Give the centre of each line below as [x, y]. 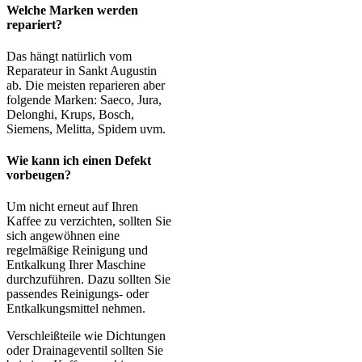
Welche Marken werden [72, 10]
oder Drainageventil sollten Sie [85, 351]
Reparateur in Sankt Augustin [82, 70]
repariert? [34, 24]
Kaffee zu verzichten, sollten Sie [89, 221]
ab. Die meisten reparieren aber [86, 85]
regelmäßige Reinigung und [77, 250]
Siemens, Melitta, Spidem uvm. [86, 128]
